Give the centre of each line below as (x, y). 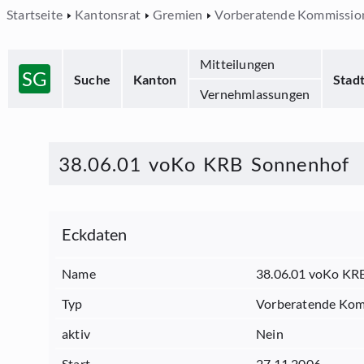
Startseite (35, 14)
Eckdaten (95, 234)
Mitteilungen (238, 64)
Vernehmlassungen (255, 94)
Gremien (178, 14)
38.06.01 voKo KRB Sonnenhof (204, 164)
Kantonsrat (108, 14)
